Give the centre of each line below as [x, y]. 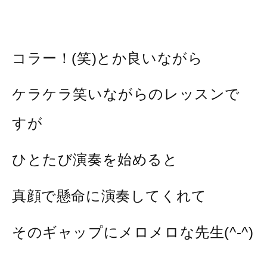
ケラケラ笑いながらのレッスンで [126, 94]
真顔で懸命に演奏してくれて [109, 196]
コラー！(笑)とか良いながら [108, 58]
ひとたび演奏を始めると [95, 160]
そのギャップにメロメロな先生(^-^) [133, 232]
